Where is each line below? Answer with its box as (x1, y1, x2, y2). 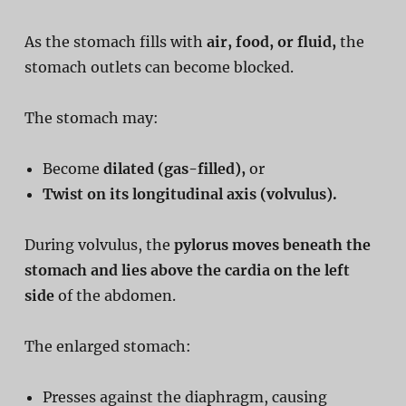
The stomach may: (24, 108, 159, 127)
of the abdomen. (53, 285, 176, 304)
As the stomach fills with (24, 32, 207, 51)
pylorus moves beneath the (173, 235, 371, 254)
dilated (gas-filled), (102, 159, 246, 178)
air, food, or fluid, (206, 32, 336, 51)
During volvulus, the (24, 235, 174, 254)
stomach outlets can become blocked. (24, 57, 294, 76)
